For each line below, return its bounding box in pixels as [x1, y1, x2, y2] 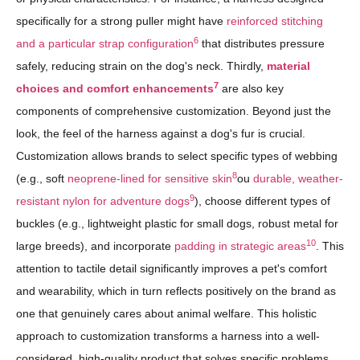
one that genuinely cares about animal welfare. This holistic [16, 307, 317, 321]
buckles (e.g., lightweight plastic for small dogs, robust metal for [16, 217, 338, 231]
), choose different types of [194, 194, 330, 208]
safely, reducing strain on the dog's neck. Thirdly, [16, 59, 267, 73]
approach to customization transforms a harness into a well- [16, 329, 320, 343]
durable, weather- [253, 172, 343, 186]
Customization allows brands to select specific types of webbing [16, 149, 337, 163]
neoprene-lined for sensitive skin [67, 172, 232, 186]
